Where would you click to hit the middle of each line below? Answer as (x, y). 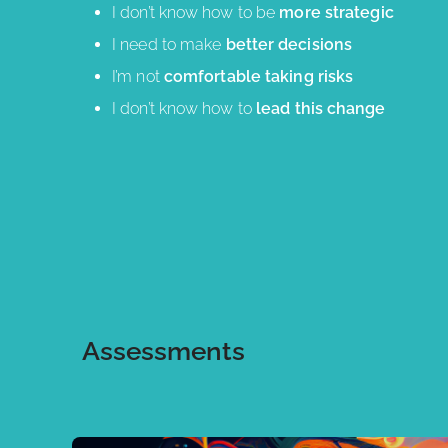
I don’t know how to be (196, 12)
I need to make (169, 44)
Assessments (163, 351)
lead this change (321, 108)
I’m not (138, 76)
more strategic (336, 12)
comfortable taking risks (258, 76)
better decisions (289, 44)
